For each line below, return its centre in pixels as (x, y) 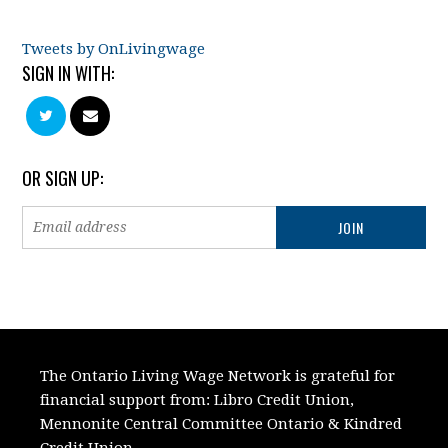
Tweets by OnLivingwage (114, 48)
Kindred (373, 423)
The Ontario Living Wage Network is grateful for (218, 375)
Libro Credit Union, (284, 399)
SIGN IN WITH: (68, 72)
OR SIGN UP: (63, 177)
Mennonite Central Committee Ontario (182, 423)
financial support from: (125, 399)
